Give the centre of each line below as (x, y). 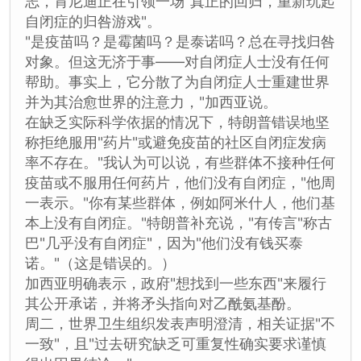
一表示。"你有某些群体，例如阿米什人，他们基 (180, 202)
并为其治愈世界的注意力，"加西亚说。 (151, 102)
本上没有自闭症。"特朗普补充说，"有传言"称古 (178, 222)
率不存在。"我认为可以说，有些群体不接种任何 (180, 162)
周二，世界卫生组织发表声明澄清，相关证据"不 (180, 323)
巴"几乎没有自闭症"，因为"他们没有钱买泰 (164, 243)
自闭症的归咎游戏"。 (93, 21)
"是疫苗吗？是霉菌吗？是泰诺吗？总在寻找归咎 (180, 41)
